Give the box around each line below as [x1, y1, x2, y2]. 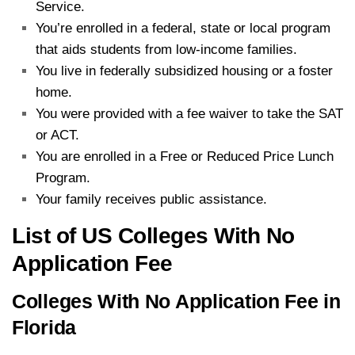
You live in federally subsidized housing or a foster [36, 63, 333, 78]
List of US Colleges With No [12, 223, 295, 248]
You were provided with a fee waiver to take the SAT [36, 105, 343, 121]
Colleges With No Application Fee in [12, 289, 341, 312]
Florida [12, 315, 76, 338]
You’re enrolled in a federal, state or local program [36, 20, 330, 36]
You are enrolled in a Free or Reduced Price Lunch [36, 148, 334, 164]
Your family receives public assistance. [36, 191, 267, 207]
